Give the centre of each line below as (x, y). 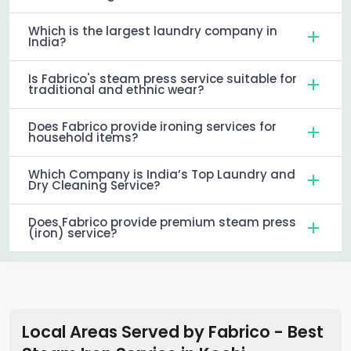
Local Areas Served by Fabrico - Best (173, 331)
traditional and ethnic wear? (116, 89)
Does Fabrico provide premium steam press (162, 222)
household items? (83, 137)
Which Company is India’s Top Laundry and (162, 174)
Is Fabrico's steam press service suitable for (163, 78)
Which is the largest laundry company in (153, 31)
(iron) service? (72, 233)
